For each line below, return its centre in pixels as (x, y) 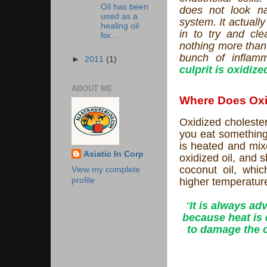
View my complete (106, 170)
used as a (119, 17)
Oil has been (124, 7)
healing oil (119, 26)
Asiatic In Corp (114, 154)
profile (83, 181)
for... (109, 36)
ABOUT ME (92, 89)
